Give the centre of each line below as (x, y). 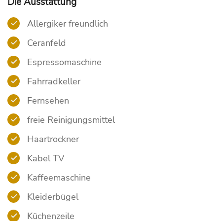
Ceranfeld (45, 43)
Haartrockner (52, 139)
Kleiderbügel (52, 197)
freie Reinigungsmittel (70, 120)
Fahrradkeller (53, 81)
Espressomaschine (63, 62)
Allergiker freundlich (66, 24)
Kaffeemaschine (58, 178)
